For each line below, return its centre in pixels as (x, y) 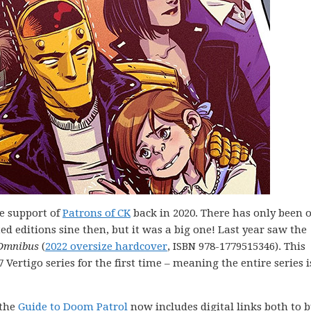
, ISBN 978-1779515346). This (236, 246)
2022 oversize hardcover (106, 246)
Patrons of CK (96, 213)
